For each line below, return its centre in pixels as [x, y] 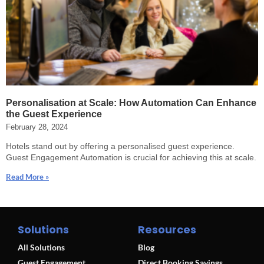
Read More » [27, 176]
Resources [167, 229]
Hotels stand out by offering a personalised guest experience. [120, 146]
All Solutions [41, 247]
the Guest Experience [54, 114]
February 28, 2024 [37, 127]
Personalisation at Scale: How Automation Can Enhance [131, 103]
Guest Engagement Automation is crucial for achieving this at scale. [131, 157]
